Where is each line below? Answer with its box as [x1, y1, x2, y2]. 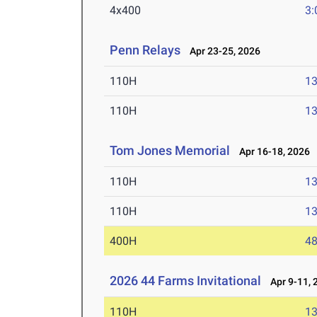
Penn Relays [110, 42, 181, 58]
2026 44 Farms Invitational [110, 273, 262, 289]
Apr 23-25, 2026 [183, 45, 261, 57]
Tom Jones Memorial [110, 143, 231, 158]
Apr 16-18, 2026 [233, 146, 311, 158]
